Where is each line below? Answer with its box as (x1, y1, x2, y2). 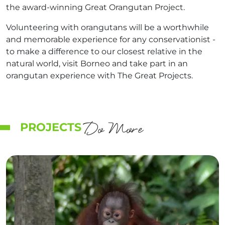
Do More (84, 117, 143, 143)
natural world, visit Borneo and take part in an (6, 59, 188, 68)
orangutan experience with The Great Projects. (6, 71, 193, 80)
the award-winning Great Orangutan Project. (6, 3, 185, 12)
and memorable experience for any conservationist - (6, 35, 215, 44)
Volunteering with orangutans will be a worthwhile (6, 23, 209, 32)
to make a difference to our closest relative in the (6, 47, 202, 56)
